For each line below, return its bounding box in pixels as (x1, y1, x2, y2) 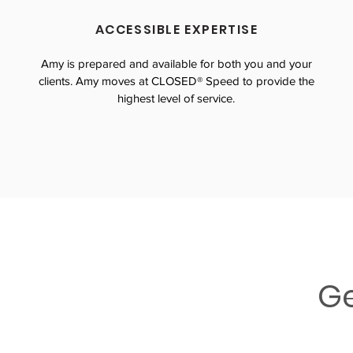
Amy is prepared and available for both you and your (40, 57, 312, 70)
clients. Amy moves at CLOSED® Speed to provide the (38, 74, 314, 87)
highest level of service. (117, 91, 236, 105)
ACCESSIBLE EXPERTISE (95, 20, 258, 39)
